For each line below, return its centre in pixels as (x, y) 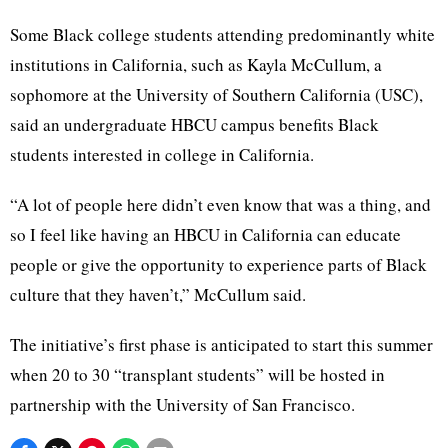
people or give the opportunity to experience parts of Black (218, 264)
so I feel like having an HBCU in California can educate (205, 234)
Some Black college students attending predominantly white (222, 34)
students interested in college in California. (162, 154)
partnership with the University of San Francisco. (182, 404)
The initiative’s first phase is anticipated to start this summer (221, 344)
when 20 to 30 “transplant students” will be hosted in (197, 374)
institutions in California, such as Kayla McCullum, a (196, 64)
